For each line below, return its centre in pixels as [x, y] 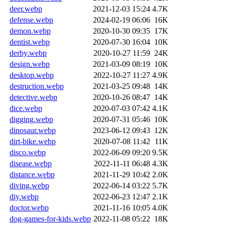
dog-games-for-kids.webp [50, 218]
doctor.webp [29, 207]
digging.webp [31, 119]
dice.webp [26, 108]
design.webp [30, 64]
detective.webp [33, 97]
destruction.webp [37, 86]
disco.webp [28, 152]
